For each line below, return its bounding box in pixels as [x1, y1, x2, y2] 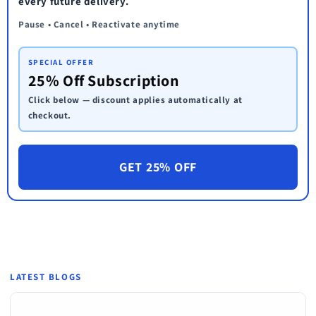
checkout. [28, 109, 71, 121]
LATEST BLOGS [10, 270, 82, 283]
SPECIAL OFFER [28, 57, 95, 67]
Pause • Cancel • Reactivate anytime [18, 18, 180, 30]
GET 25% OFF [119, 158, 197, 175]
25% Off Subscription [28, 71, 180, 90]
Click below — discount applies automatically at [28, 94, 243, 106]
